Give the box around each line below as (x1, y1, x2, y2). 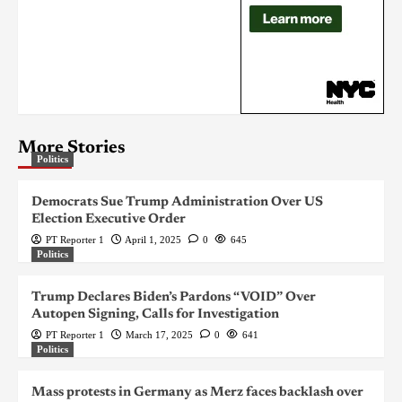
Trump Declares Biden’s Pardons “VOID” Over (31, 291, 316, 305)
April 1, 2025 (125, 234, 181, 246)
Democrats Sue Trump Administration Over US (31, 196, 323, 210)
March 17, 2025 (126, 329, 193, 341)
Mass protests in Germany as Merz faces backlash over (31, 386, 363, 400)
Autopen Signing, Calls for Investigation (31, 308, 279, 322)
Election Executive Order (31, 213, 186, 227)
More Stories (18, 139, 126, 158)
